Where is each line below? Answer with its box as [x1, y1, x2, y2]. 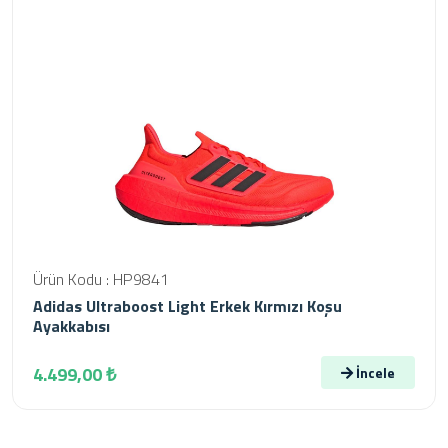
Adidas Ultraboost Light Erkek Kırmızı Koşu [33, 294, 342, 318]
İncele [353, 362, 395, 383]
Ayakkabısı [33, 314, 110, 338]
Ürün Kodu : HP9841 [33, 267, 169, 291]
